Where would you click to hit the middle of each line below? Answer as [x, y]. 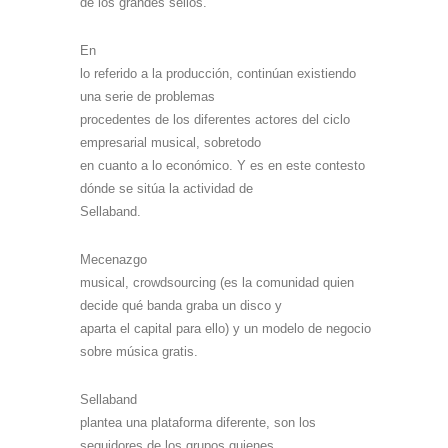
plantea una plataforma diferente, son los [198, 422]
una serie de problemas [147, 96]
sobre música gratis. [139, 351]
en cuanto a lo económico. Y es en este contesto [222, 165]
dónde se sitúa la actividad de [166, 188]
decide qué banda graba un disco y [181, 305]
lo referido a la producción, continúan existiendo [218, 73]
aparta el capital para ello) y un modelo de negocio [225, 328]
